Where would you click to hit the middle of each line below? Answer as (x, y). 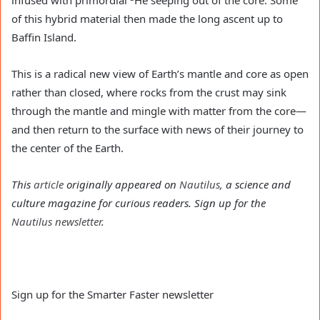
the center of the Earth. (67, 148)
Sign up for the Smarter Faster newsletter (112, 295)
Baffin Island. (44, 37)
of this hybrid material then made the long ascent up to (147, 19)
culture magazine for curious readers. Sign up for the (139, 203)
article (49, 185)
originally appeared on (121, 185)
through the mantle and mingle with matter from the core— (159, 111)
